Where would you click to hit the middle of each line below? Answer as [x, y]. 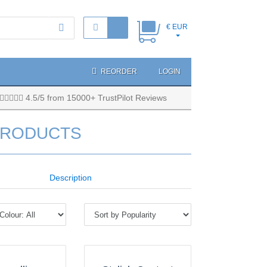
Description [71, 178]
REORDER [118, 72]
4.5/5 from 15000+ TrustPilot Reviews [95, 98]
